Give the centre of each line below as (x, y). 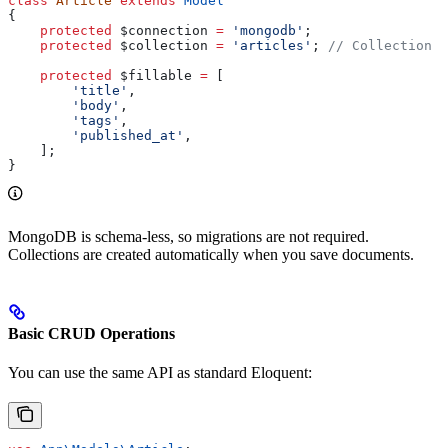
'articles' (268, 45)
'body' (64, 105)
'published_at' (96, 135)
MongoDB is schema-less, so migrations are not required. (188, 236)
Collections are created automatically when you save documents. (211, 254)
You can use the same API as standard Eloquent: (160, 373)
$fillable (152, 75)
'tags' (64, 120)
